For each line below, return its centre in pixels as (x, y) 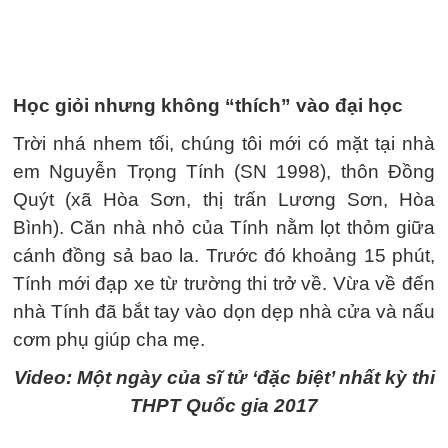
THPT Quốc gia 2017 (224, 405)
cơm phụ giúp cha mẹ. (109, 339)
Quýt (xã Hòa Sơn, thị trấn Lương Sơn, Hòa (224, 199)
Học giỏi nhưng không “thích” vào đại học (208, 105)
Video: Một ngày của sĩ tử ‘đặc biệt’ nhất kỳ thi (224, 377)
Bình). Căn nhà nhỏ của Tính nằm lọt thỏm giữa (224, 227)
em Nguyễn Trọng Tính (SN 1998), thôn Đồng (224, 171)
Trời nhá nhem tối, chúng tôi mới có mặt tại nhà (224, 143)
